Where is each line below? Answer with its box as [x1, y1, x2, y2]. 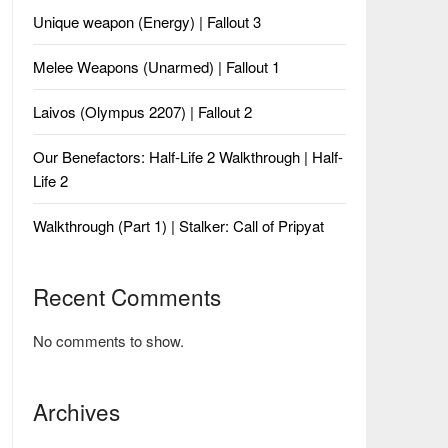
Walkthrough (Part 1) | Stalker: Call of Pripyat [32, 215, 324, 236]
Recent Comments [32, 280, 221, 312]
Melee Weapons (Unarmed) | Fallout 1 [32, 56, 280, 77]
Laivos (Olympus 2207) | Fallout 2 [32, 101, 252, 122]
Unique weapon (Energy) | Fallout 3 [32, 11, 261, 32]
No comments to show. [32, 330, 184, 351]
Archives [32, 395, 120, 427]
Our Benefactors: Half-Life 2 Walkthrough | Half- [32, 146, 343, 167]
